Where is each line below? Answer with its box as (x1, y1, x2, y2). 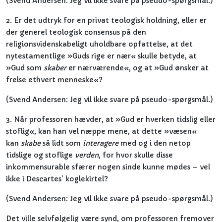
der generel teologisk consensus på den (6, 28, 146, 37)
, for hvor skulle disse (99, 151, 173, 160)
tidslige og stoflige (6, 151, 75, 160)
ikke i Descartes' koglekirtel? (6, 174, 108, 183)
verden (75, 151, 99, 160)
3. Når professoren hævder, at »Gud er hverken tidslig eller (6, 115, 216, 124)
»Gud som (6, 63, 44, 72)
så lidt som (41, 139, 83, 148)
